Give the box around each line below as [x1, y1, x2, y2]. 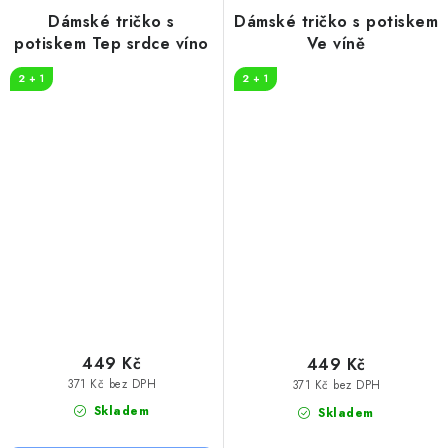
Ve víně [306, 31, 366, 55]
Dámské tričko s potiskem [234, 9, 438, 33]
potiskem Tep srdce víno [14, 31, 209, 55]
